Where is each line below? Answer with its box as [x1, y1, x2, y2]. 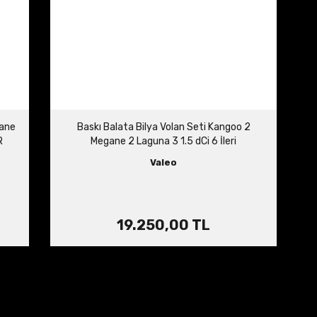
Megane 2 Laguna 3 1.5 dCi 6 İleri [91, 135, 236, 147]
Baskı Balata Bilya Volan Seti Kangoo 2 [76, 121, 250, 133]
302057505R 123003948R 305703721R [69, 149, 258, 161]
